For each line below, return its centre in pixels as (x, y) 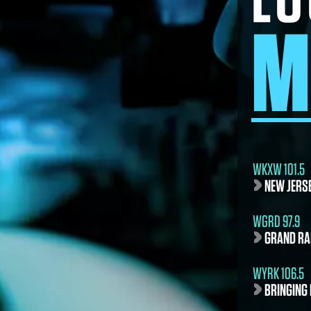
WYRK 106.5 (278, 273)
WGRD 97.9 (276, 221)
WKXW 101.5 (279, 169)
